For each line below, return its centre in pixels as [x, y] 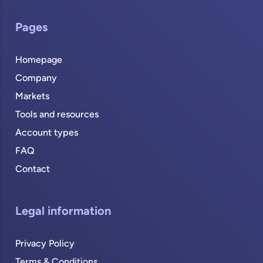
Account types [47, 134]
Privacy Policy [45, 245]
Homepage [39, 61]
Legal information [63, 212]
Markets [33, 97]
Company [36, 79]
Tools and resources [57, 115]
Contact [33, 170]
